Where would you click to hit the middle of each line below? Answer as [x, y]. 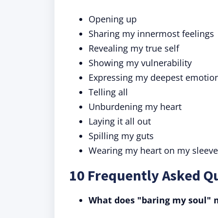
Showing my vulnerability [140, 63]
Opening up [113, 19]
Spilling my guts [121, 136]
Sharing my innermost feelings [151, 34]
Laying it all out [120, 121]
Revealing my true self [134, 48]
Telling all [108, 92]
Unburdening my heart [135, 107]
